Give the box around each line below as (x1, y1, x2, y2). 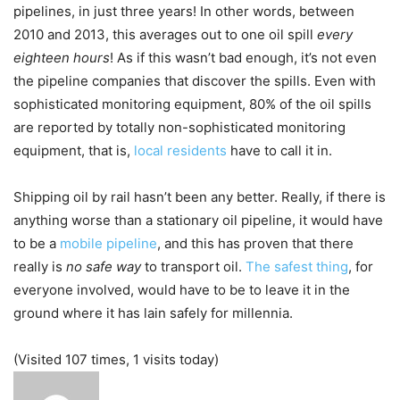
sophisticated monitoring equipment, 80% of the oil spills (13, 95, 371, 112)
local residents (134, 141, 230, 159)
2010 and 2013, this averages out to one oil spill (13, 25, 317, 43)
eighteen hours (13, 48, 110, 66)
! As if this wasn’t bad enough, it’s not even (110, 48, 377, 66)
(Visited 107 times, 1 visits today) (13, 350, 219, 368)
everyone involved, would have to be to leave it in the (13, 280, 350, 298)
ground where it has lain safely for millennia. (13, 304, 293, 321)
